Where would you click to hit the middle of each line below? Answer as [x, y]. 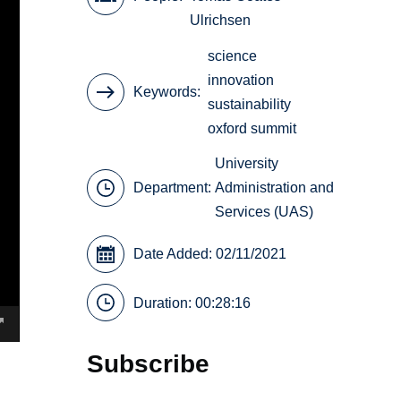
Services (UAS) [264, 212]
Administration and [275, 188]
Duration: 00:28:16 [192, 303]
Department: [175, 188]
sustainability [250, 104]
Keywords [166, 92]
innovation [241, 80]
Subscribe [149, 363]
